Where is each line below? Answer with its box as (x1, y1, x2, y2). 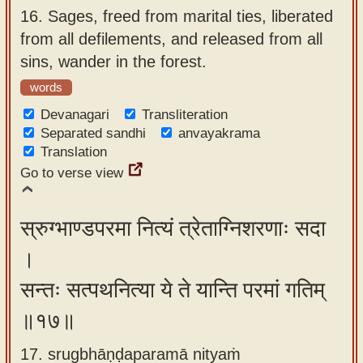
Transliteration (142, 107, 228, 122)
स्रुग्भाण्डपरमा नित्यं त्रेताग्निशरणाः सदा (20, 216, 326, 241)
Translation (41, 144, 107, 160)
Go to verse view (20, 165, 123, 181)
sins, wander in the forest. (20, 52, 207, 70)
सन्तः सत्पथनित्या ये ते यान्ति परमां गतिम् (20, 278, 325, 302)
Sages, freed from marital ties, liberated (48, 6, 333, 25)
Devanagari (41, 107, 109, 122)
